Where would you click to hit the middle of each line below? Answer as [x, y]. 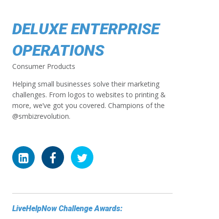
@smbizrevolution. [41, 116]
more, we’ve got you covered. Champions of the [88, 105]
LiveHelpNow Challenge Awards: [67, 208]
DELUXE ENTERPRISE [86, 29]
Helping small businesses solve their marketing [86, 84]
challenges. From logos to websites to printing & [89, 95]
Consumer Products [44, 66]
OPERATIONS [58, 50]
